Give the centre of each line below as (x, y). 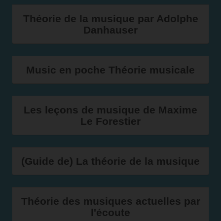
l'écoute (110, 212)
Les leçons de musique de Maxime (110, 110)
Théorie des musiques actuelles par (110, 201)
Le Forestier (110, 121)
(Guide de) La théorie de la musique (110, 161)
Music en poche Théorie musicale (110, 70)
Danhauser (110, 30)
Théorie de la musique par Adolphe (110, 18)
